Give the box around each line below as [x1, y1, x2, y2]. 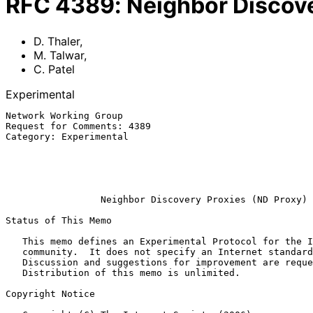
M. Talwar [34, 48, 84, 62]
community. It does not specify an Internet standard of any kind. [6, 246, 22, 257]
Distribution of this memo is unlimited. [6, 267, 22, 278]
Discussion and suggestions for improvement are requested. [6, 256, 22, 268]
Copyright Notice [6, 288, 95, 299]
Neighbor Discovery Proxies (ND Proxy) [101, 194, 307, 205]
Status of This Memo [6, 214, 112, 226]
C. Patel [34, 61, 75, 76]
